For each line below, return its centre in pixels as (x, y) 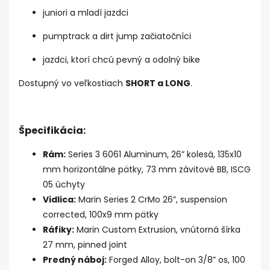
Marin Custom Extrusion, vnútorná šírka (157, 230)
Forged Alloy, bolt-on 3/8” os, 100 (176, 260)
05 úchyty (64, 185)
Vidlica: (59, 200)
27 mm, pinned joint (85, 245)
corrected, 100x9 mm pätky (101, 215)
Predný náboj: (75, 260)
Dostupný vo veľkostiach (72, 83)
